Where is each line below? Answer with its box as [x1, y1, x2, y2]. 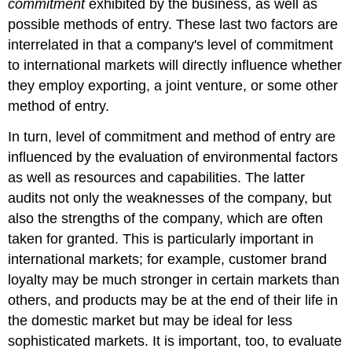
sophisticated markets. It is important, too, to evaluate [8, 332, 343, 349]
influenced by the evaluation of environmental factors [8, 148, 339, 165]
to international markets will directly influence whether [8, 57, 343, 73]
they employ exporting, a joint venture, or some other [8, 77, 339, 93]
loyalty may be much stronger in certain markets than [8, 271, 340, 288]
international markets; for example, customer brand [8, 251, 328, 267]
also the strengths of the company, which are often [8, 210, 324, 226]
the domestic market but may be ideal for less [8, 312, 293, 328]
